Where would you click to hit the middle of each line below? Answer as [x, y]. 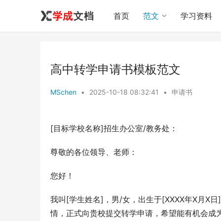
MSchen [63, 92]
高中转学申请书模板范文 [115, 69]
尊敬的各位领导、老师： [94, 152]
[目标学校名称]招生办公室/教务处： [114, 128]
